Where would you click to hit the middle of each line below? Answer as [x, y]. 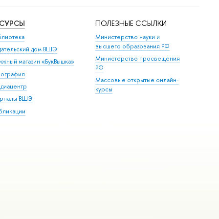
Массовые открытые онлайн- [137, 80]
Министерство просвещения [138, 58]
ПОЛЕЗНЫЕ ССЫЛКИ [131, 23]
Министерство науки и [128, 37]
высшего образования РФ [133, 46]
